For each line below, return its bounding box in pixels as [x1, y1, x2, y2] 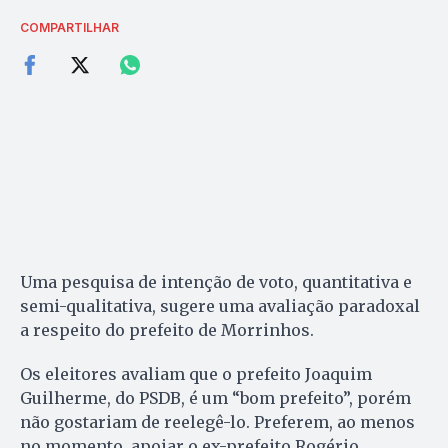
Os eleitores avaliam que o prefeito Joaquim [20, 363, 372, 384]
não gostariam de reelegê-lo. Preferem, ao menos [20, 411, 415, 432]
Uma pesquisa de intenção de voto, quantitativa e [20, 271, 412, 292]
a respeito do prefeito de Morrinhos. [20, 319, 314, 340]
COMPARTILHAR [20, 19, 119, 35]
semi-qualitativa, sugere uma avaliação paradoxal [20, 295, 420, 316]
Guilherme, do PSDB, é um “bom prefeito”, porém [20, 387, 411, 408]
